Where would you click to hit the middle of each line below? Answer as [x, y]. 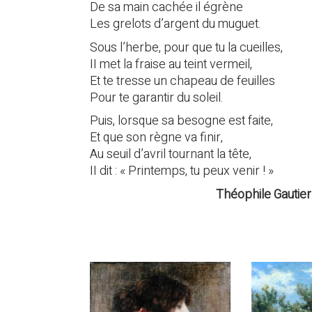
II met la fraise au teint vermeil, [171, 64]
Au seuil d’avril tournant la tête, [171, 155]
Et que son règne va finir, [156, 138]
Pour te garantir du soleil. [157, 97]
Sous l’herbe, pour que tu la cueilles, [186, 47]
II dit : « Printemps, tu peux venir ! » [182, 171]
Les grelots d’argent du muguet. [175, 24]
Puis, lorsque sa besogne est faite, [181, 121]
